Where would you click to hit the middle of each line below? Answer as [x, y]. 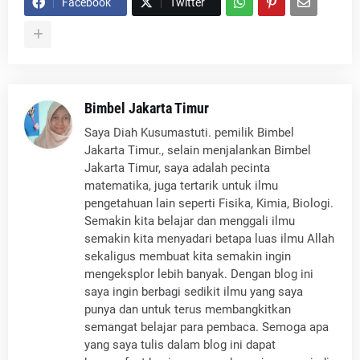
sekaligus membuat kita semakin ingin [188, 257]
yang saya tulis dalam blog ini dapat [180, 345]
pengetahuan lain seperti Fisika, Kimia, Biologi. [209, 204]
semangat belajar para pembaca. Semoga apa [207, 327]
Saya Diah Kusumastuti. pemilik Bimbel [189, 133]
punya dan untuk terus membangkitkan [188, 310]
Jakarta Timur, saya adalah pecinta [177, 168]
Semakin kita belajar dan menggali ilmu [190, 221]
